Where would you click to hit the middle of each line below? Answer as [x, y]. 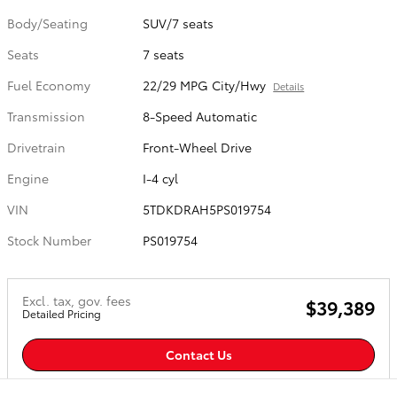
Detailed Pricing [62, 313]
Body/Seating [47, 23]
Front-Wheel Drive [198, 147]
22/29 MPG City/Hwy [205, 85]
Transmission [46, 116]
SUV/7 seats [179, 23]
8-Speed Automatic [200, 116]
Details [289, 86]
